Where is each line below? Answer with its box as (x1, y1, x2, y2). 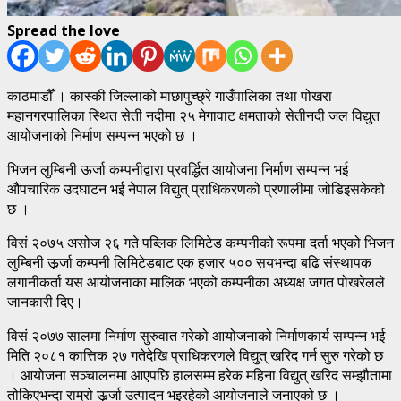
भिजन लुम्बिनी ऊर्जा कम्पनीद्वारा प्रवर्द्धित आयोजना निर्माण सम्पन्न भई (7, 158, 348, 179)
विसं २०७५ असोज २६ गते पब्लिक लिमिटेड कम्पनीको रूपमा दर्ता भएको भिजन (7, 232, 394, 252)
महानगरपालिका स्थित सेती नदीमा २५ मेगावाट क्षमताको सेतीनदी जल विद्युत (7, 105, 380, 125)
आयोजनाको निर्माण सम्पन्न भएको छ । (7, 124, 198, 145)
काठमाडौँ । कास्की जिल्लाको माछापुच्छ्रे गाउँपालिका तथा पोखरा (7, 85, 332, 106)
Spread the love (7, 20, 120, 40)
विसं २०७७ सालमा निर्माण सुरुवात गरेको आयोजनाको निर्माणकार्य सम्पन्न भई (7, 325, 385, 346)
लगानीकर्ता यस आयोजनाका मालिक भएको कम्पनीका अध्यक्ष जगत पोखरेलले (7, 271, 385, 292)
